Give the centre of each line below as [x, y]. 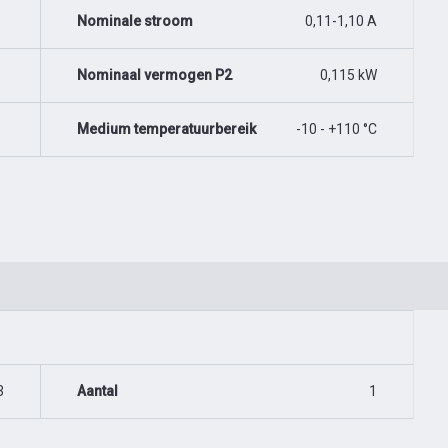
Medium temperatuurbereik [166, 129]
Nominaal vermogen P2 [154, 75]
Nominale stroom [135, 21]
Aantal [97, 390]
